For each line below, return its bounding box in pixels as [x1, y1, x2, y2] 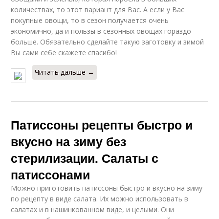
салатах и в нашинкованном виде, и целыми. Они [11, 205, 175, 214]
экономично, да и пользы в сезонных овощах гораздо [11, 26, 192, 36]
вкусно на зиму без [11, 132, 127, 150]
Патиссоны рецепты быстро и [11, 116, 193, 133]
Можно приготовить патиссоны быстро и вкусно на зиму [11, 183, 203, 193]
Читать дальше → [35, 67, 95, 77]
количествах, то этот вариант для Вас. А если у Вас [11, 5, 185, 14]
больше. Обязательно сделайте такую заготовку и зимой [11, 37, 204, 46]
